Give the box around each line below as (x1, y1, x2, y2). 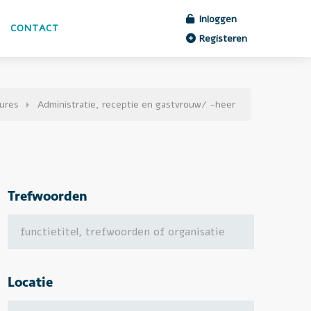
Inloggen (196, 12, 237, 26)
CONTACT (10, 22, 59, 35)
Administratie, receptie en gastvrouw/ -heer (37, 98, 235, 112)
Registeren (196, 32, 247, 45)
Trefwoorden (8, 187, 87, 204)
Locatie (8, 274, 53, 290)
